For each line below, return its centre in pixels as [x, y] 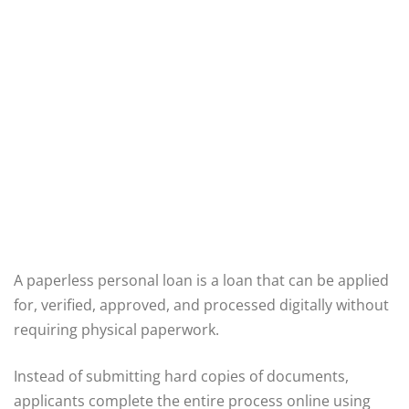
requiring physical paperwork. [116, 329]
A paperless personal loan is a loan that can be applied [201, 280]
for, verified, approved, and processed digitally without [201, 304]
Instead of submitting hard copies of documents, [181, 376]
